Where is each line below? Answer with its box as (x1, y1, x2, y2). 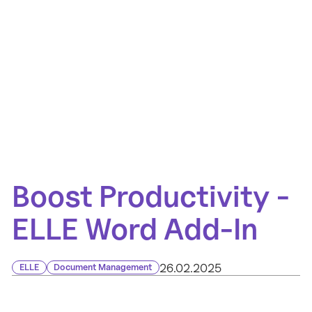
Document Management (54, 262, 153, 273)
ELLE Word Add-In (12, 210, 259, 247)
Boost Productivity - (12, 178, 291, 214)
